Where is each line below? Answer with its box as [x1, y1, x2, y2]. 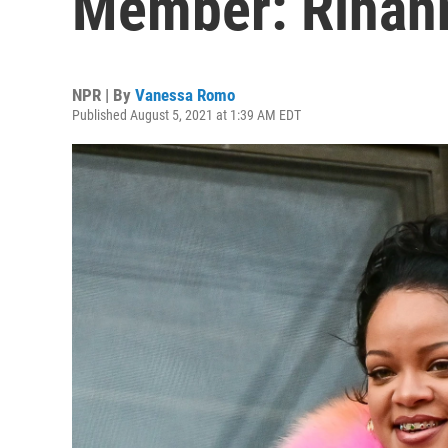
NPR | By [72, 85, 135, 105]
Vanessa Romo [135, 85, 235, 105]
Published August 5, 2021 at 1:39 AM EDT [72, 107, 301, 123]
